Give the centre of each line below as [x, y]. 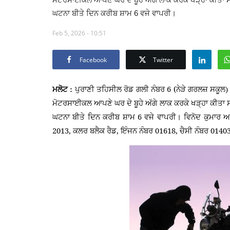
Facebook [93, 60]
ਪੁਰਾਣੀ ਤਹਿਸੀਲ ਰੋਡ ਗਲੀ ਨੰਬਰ [120, 89]
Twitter [163, 60]
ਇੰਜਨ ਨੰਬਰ [138, 131]
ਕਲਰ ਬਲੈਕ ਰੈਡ [95, 131]
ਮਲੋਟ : [63, 89]
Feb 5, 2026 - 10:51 [79, 33]
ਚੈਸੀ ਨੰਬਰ [195, 131]
